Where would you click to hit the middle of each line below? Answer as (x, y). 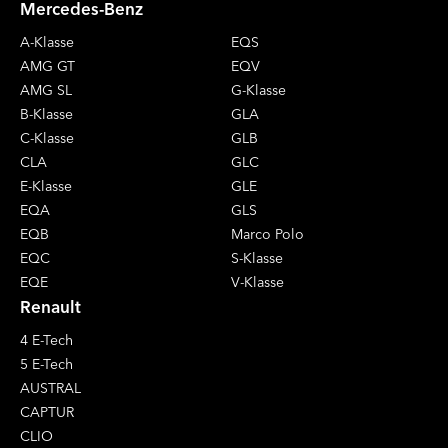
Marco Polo (267, 233)
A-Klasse (47, 41)
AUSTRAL (50, 387)
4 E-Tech (47, 339)
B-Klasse (46, 113)
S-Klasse (257, 257)
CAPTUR (47, 411)
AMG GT (47, 65)
